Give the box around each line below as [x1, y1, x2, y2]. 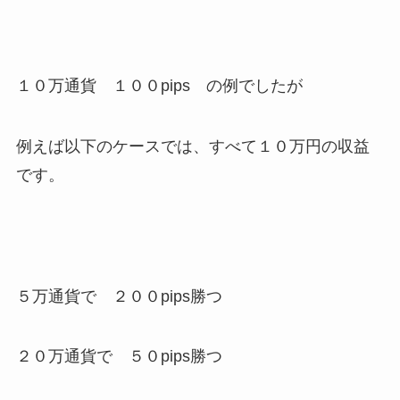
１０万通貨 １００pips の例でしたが [15, 77, 303, 96]
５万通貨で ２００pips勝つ [15, 287, 222, 305]
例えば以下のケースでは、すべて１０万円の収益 [15, 137, 370, 155]
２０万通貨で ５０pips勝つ [15, 347, 222, 366]
